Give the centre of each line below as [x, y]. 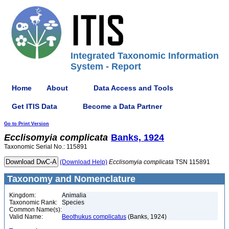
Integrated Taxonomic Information [145, 56]
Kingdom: [22, 195]
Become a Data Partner [122, 106]
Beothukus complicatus [94, 217]
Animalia [74, 195]
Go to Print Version [27, 124]
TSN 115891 [192, 162]
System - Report [106, 66]
